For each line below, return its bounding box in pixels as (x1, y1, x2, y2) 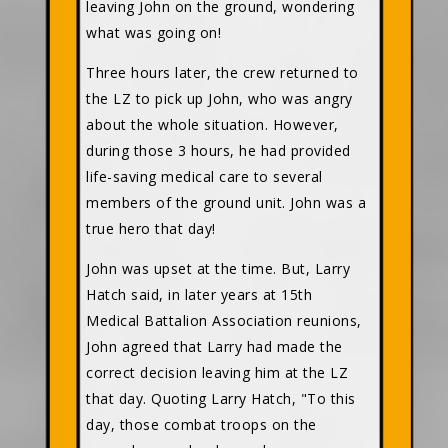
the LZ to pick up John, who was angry (86, 89, 353, 109)
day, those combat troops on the (86, 415, 317, 435)
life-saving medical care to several (86, 167, 323, 187)
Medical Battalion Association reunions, (86, 311, 362, 331)
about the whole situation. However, (86, 115, 339, 135)
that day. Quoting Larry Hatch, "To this (86, 389, 356, 409)
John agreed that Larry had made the (86, 337, 343, 357)
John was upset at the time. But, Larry (86, 259, 350, 279)
